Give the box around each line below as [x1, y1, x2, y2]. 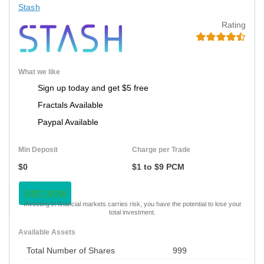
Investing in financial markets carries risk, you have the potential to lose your [23, 200, 242, 207]
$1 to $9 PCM [132, 161, 184, 171]
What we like [18, 67, 60, 76]
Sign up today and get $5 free [38, 82, 148, 93]
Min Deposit [18, 145, 58, 154]
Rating [222, 20, 246, 30]
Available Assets [18, 227, 75, 236]
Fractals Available [38, 100, 103, 110]
